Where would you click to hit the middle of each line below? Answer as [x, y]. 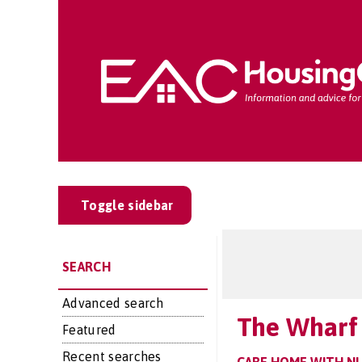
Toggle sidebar [127, 205]
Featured [89, 330]
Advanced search [113, 303]
